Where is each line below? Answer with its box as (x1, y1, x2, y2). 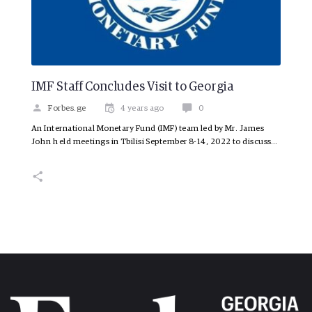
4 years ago (120, 104, 164, 113)
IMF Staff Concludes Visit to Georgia (31, 80, 233, 93)
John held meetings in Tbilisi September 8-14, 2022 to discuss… (31, 137, 278, 146)
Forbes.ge (48, 104, 86, 113)
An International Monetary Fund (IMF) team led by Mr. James (31, 124, 265, 133)
